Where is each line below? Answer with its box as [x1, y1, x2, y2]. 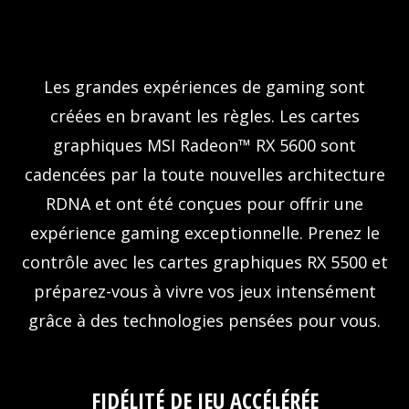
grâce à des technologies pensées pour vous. [28, 309, 381, 331]
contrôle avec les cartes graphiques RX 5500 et [21, 250, 388, 273]
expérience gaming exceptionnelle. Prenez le [29, 221, 380, 244]
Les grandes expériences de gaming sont [44, 75, 365, 98]
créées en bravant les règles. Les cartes [49, 104, 360, 127]
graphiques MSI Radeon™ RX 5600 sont [53, 133, 356, 156]
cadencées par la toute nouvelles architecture [24, 163, 385, 185]
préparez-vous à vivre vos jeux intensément [33, 279, 376, 302]
